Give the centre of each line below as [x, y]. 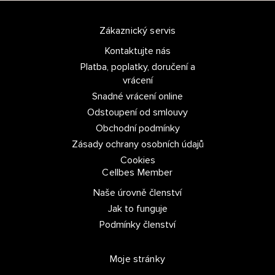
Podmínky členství [137, 225]
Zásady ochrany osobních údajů [137, 145]
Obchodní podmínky [137, 129]
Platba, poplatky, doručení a [137, 67]
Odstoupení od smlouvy [137, 113]
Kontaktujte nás [137, 51]
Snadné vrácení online [137, 97]
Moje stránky [137, 259]
